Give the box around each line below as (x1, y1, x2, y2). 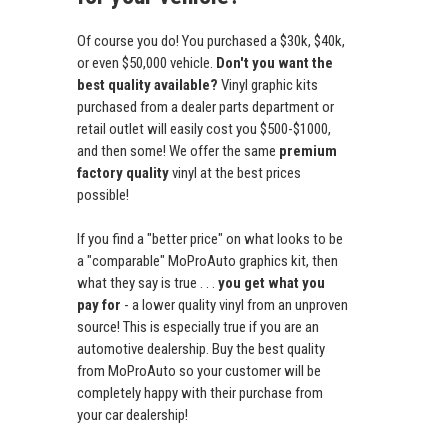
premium (279, 142, 337, 161)
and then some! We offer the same (77, 142, 279, 161)
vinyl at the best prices (169, 164, 301, 183)
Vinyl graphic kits (221, 76, 318, 95)
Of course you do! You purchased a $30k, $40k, (77, 32, 345, 51)
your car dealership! (77, 406, 188, 425)
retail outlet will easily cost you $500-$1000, (77, 120, 331, 139)
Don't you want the (216, 54, 333, 73)
